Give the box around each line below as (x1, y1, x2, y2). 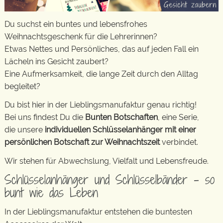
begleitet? (4, 81, 40, 91)
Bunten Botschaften (85, 112, 158, 122)
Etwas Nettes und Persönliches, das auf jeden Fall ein (4, 44, 199, 54)
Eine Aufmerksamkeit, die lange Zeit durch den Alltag (4, 69, 198, 79)
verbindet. (160, 137, 198, 147)
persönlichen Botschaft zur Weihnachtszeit (4, 137, 160, 147)
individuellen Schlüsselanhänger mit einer (45, 125, 196, 134)
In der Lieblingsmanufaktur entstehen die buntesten (4, 207, 192, 217)
